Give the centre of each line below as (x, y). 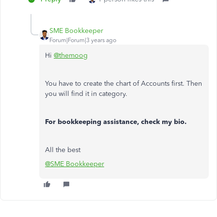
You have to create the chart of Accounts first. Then (124, 83)
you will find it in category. (86, 93)
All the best (63, 150)
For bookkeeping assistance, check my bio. (116, 122)
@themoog (71, 55)
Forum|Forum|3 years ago (83, 40)
